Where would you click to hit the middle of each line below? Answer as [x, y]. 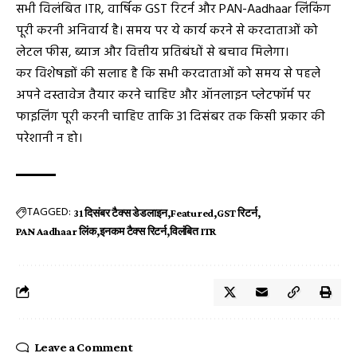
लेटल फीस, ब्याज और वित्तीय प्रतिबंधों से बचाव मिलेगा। [152, 52]
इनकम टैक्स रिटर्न [133, 231]
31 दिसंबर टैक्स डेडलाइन [121, 212]
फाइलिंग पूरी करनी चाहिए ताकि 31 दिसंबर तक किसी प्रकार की [171, 117]
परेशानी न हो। [49, 138]
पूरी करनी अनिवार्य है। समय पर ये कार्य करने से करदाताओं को [167, 31]
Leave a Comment [83, 347]
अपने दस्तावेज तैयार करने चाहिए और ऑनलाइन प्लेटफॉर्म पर [163, 95]
